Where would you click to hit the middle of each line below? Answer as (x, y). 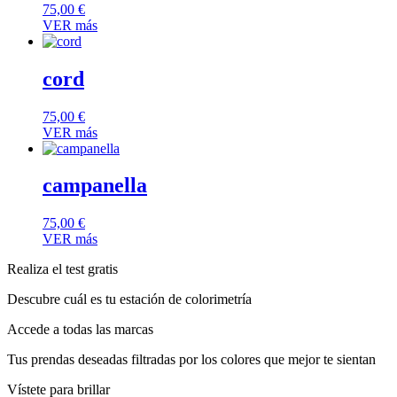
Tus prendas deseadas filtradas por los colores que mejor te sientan (191, 360)
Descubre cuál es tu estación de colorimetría (129, 300)
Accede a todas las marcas (80, 330)
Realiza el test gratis (62, 269)
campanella (95, 186)
